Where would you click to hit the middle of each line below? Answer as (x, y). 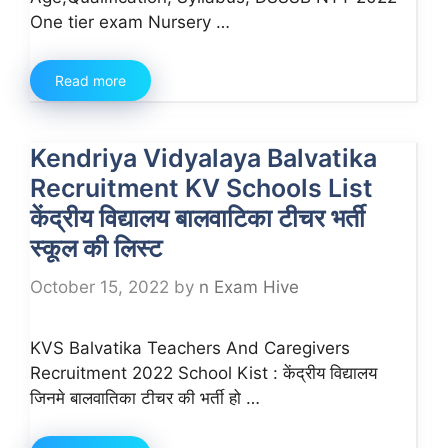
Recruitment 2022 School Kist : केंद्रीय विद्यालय (203, 372)
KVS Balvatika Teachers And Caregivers (190, 347)
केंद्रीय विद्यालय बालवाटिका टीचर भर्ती (197, 218)
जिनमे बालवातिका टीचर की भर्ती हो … (145, 397)
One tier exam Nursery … (130, 21)
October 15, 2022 (99, 286)
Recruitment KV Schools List (201, 188)
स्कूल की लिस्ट (96, 248)
